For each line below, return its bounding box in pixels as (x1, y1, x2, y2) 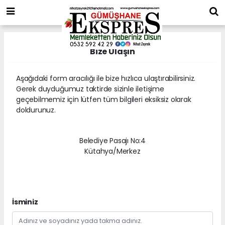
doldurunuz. (16, 104, 56, 115)
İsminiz (12, 196, 38, 207)
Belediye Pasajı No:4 (79, 135, 146, 146)
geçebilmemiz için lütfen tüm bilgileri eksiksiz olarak (16, 94, 191, 104)
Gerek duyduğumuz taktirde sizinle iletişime (16, 83, 164, 94)
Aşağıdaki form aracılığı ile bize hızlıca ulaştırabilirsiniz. (16, 73, 196, 83)
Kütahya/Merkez (84, 146, 141, 156)
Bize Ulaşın (90, 45, 135, 57)
